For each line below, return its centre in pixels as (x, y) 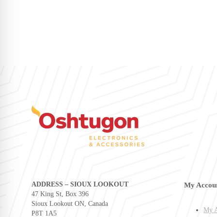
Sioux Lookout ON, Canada (70, 204)
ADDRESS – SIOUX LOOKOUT (80, 185)
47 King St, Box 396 (60, 194)
